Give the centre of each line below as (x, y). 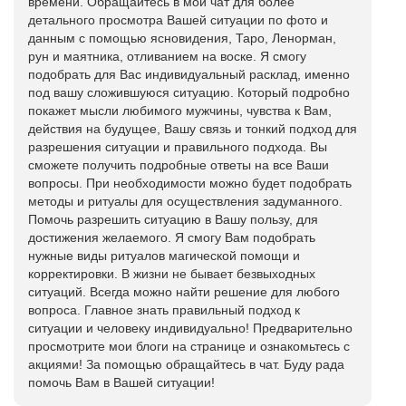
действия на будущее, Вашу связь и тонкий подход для (193, 129)
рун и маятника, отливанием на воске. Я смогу (167, 56)
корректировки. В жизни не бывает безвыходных (172, 274)
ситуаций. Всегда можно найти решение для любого (184, 292)
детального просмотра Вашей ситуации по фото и (178, 20)
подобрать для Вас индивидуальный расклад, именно (189, 74)
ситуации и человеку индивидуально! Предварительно (190, 328)
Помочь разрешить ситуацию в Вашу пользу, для (173, 219)
